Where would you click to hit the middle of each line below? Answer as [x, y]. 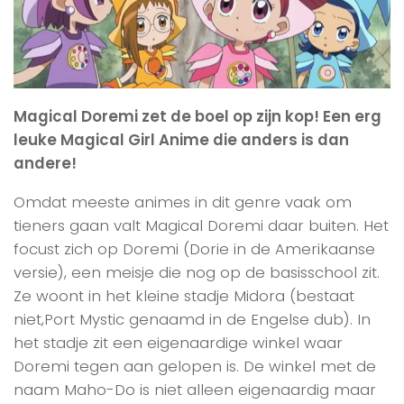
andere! [45, 164]
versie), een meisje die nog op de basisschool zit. [197, 273]
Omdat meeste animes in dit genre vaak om [183, 202]
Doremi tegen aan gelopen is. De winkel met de [195, 367]
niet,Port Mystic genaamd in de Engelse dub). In [192, 320]
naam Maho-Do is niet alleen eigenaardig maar [195, 390]
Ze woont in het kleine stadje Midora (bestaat [184, 296]
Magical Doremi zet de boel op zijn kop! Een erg [197, 117]
